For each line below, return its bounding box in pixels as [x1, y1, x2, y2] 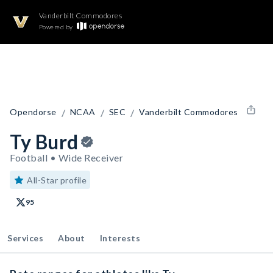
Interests [99, 233, 140, 243]
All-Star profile [27, 175, 87, 185]
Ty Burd [10, 130, 79, 154]
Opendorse [10, 107, 57, 117]
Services [7, 233, 43, 243]
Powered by [38, 23, 73, 30]
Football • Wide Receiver [10, 152, 123, 163]
